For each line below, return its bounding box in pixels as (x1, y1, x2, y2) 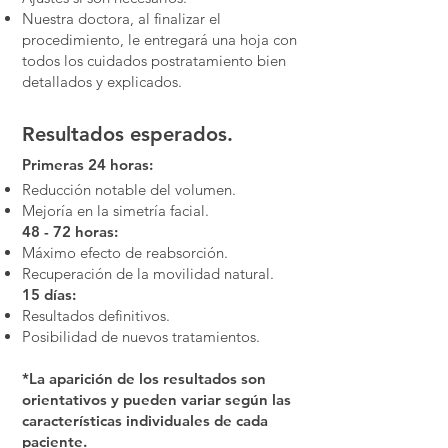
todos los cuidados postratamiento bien (22, 51, 286, 70)
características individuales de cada (22, 411, 268, 430)
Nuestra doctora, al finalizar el (22, 9, 221, 28)
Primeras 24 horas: (22, 155, 153, 174)
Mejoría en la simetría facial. (22, 201, 209, 220)
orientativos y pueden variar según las (22, 390, 291, 409)
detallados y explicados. (22, 72, 182, 91)
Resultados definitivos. (22, 306, 170, 325)
